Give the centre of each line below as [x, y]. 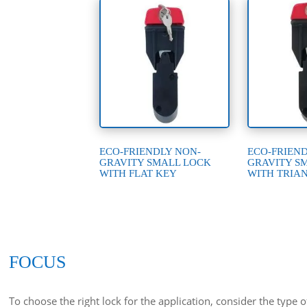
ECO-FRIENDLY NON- [150, 152]
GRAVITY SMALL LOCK [156, 163]
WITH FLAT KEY [138, 174]
